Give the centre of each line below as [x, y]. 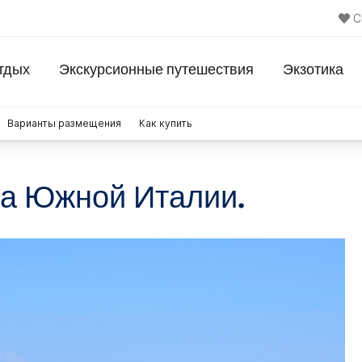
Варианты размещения [64, 123]
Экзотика [313, 70]
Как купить [166, 123]
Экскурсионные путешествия [156, 70]
